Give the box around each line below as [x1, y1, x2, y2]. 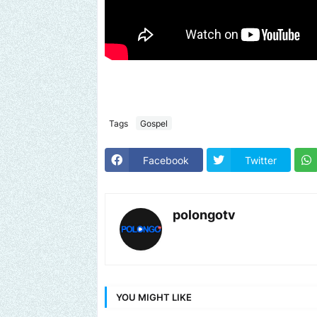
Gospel [140, 117, 168, 129]
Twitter [245, 154, 277, 166]
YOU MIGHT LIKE [116, 291, 192, 303]
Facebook [143, 154, 189, 166]
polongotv [173, 207, 236, 223]
